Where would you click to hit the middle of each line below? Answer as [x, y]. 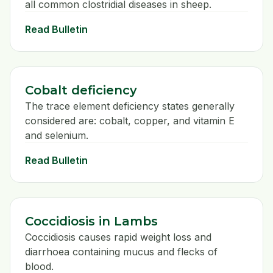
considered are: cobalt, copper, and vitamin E [130, 121]
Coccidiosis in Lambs [91, 222]
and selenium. [57, 136]
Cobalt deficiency [81, 90]
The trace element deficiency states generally [130, 106]
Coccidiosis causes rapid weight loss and [118, 237]
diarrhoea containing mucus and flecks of [121, 252]
